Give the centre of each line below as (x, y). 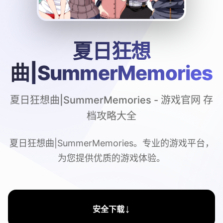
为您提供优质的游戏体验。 (111, 158)
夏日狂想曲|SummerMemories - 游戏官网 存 (111, 100)
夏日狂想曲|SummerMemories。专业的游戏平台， (111, 143)
